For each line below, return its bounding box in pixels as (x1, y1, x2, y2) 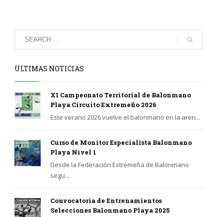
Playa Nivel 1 (50, 148, 96, 157)
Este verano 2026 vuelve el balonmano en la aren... (50, 113, 200, 122)
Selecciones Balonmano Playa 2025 (50, 206, 170, 215)
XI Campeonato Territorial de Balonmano (50, 91, 191, 100)
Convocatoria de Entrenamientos (50, 196, 162, 205)
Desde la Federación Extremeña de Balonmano (50, 160, 189, 170)
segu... (50, 171, 69, 180)
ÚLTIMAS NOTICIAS (15, 64, 84, 74)
